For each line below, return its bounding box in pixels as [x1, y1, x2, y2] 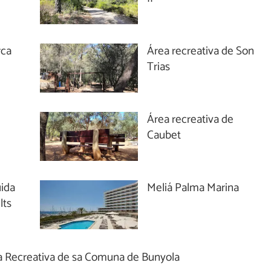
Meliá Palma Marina [147, 178, 240, 197]
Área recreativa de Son [147, 41, 255, 60]
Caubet [147, 125, 181, 145]
